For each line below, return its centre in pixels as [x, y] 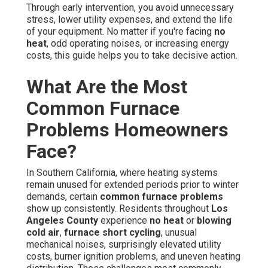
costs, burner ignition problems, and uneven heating [133, 257]
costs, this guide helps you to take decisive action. [132, 56]
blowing [214, 221]
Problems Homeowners [127, 130]
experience [124, 221]
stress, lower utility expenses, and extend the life [130, 20]
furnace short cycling [112, 233]
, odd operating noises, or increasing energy [138, 44]
